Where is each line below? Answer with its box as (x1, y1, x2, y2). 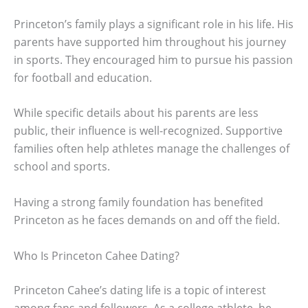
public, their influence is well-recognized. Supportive (14, 123, 283, 139)
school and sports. (14, 159, 110, 175)
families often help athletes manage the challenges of (14, 141, 289, 157)
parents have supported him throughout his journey (14, 34, 286, 49)
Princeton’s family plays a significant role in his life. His (14, 16, 294, 32)
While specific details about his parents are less (14, 105, 258, 121)
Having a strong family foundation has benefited (14, 194, 263, 210)
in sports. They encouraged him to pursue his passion (14, 52, 293, 67)
